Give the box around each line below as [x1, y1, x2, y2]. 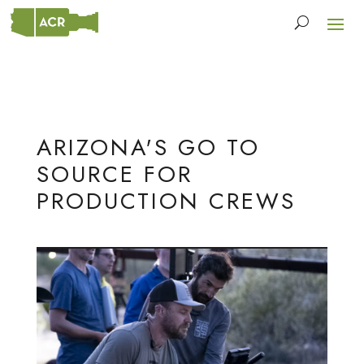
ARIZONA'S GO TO [36, 131, 260, 164]
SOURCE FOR [36, 158, 193, 191]
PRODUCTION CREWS [36, 184, 296, 218]
